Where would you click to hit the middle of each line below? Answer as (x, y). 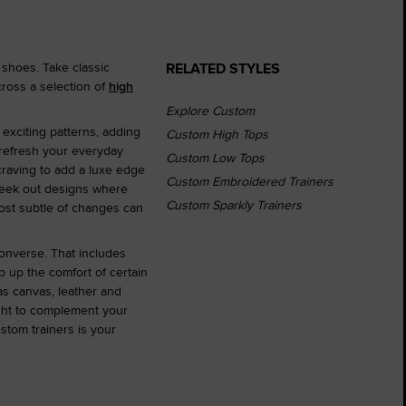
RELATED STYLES (223, 68)
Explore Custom (210, 110)
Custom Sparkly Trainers (234, 204)
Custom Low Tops (215, 157)
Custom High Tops (217, 134)
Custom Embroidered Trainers (250, 181)
